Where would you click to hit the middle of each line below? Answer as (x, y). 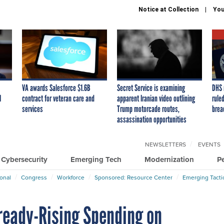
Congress (34, 177)
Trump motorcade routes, (148, 109)
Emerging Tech (96, 159)
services (32, 109)
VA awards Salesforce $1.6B (56, 88)
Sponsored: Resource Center (133, 177)
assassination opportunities (152, 119)
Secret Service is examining (151, 88)
